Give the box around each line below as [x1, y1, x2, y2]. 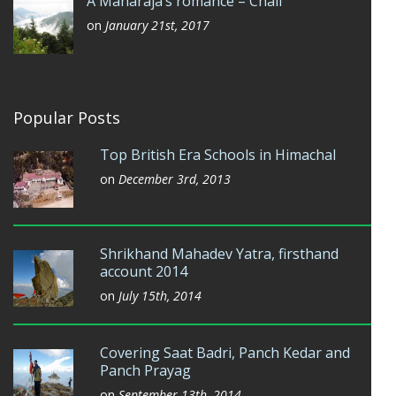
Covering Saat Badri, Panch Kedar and [100, 343, 350, 362]
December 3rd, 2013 [118, 171, 231, 187]
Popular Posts [13, 107, 120, 128]
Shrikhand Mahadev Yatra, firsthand [100, 244, 339, 263]
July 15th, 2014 [118, 287, 202, 304]
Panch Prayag [100, 361, 191, 380]
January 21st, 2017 [105, 17, 209, 34]
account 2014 [100, 262, 187, 281]
